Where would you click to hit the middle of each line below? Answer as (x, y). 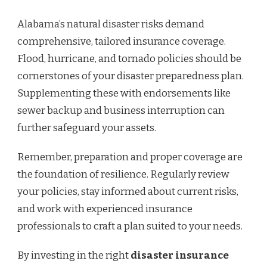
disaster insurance (180, 256)
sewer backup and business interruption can (121, 111)
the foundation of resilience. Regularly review (123, 175)
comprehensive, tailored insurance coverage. (122, 42)
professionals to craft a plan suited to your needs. (130, 226)
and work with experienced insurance (105, 209)
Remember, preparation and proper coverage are (130, 157)
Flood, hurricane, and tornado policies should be (129, 59)
